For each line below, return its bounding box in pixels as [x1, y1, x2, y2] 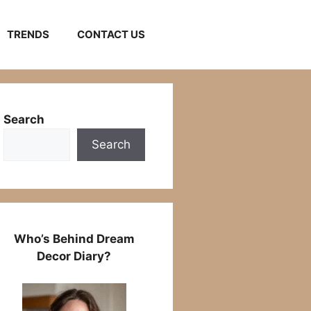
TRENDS [6, 28, 49, 41]
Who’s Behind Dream [13, 232, 135, 246]
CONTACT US [76, 28, 145, 41]
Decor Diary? [37, 249, 112, 263]
